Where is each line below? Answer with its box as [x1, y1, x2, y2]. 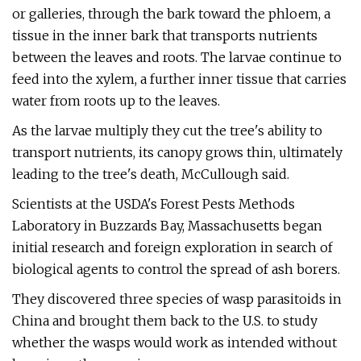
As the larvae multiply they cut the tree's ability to [12, 122, 322, 139]
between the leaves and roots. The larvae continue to [12, 49, 342, 65]
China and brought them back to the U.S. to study [12, 313, 317, 329]
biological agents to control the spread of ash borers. [12, 261, 340, 277]
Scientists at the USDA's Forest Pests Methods [12, 196, 295, 212]
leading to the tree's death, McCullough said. [12, 166, 289, 182]
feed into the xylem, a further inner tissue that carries [12, 71, 346, 87]
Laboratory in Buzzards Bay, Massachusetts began [12, 218, 322, 234]
